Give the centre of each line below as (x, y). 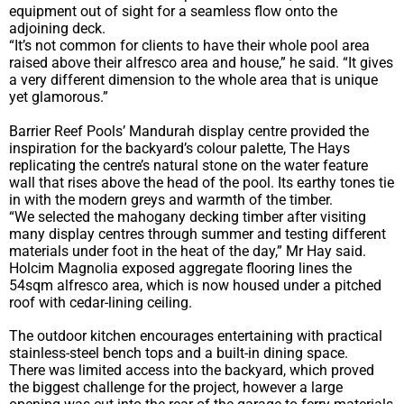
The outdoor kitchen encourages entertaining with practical (196, 335)
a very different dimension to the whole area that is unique (193, 80)
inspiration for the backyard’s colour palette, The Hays (179, 148)
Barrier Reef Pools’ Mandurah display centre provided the (189, 131)
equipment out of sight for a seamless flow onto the (173, 12)
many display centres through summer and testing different (197, 234)
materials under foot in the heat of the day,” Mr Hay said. (188, 251)
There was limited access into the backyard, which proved (192, 370)
